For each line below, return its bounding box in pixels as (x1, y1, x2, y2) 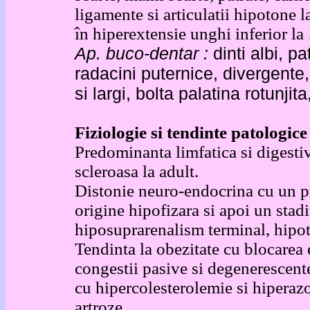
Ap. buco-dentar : (75, 44, 208, 63)
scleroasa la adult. (75, 162, 199, 181)
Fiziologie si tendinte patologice (75, 123, 307, 142)
